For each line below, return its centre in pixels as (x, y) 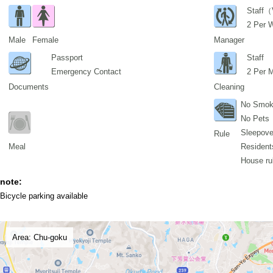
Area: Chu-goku (40, 237)
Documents (29, 87)
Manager (229, 40)
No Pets (255, 119)
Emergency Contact (86, 72)
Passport (67, 58)
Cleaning (229, 87)
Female (45, 40)
